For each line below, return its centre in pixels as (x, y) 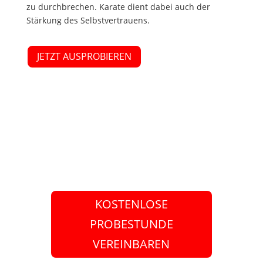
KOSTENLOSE (131, 204)
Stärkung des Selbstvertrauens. (88, 21)
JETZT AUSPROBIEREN (84, 57)
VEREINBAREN (131, 244)
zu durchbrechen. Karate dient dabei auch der (118, 7)
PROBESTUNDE (131, 224)
